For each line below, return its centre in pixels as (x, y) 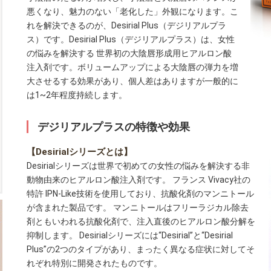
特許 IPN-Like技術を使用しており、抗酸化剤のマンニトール (140, 194)
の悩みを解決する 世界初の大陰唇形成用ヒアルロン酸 (129, 54)
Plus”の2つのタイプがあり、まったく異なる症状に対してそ (141, 250)
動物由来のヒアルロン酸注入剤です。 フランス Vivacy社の (139, 180)
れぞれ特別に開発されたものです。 (94, 263)
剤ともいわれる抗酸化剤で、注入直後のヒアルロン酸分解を (141, 222)
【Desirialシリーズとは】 (80, 152)
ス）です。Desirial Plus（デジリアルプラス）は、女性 (131, 40)
